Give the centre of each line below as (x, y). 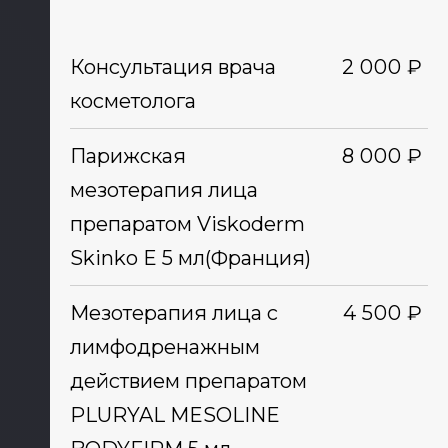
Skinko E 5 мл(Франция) (190, 258)
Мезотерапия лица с (173, 313)
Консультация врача (172, 67)
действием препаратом (188, 381)
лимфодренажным (164, 347)
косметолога (132, 101)
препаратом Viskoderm (187, 224)
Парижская (127, 156)
